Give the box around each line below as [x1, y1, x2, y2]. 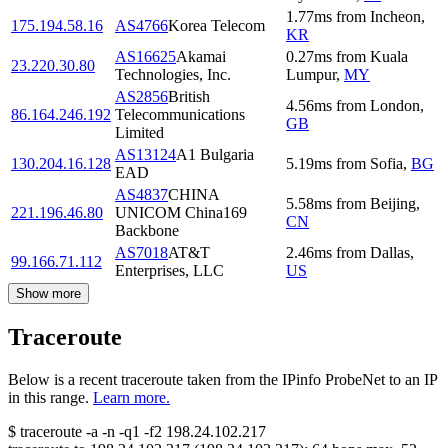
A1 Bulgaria [176, 146, 254, 164]
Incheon [370, 8, 421, 26]
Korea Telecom [168, 17, 265, 35]
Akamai [176, 48, 226, 66]
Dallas [370, 244, 410, 262]
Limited [115, 124, 164, 142]
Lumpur [286, 66, 336, 84]
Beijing [370, 195, 416, 213]
